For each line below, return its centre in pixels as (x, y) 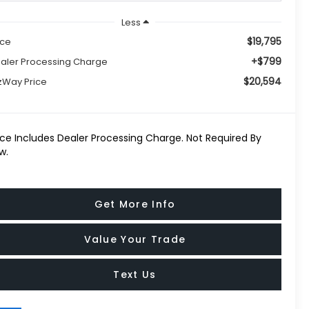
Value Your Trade (135, 240)
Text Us (135, 275)
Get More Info (135, 205)
